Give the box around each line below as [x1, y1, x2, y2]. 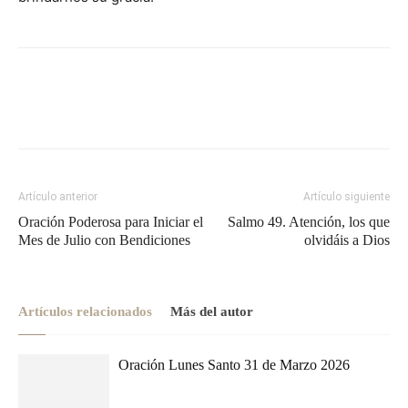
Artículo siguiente [303, 190, 390, 203]
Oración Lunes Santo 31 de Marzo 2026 [118, 357, 350, 372]
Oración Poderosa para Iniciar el [18, 214, 203, 229]
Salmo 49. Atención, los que [228, 214, 390, 229]
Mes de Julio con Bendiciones [18, 232, 190, 248]
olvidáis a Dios [304, 232, 390, 248]
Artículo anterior [18, 190, 97, 203]
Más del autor [170, 304, 253, 319]
